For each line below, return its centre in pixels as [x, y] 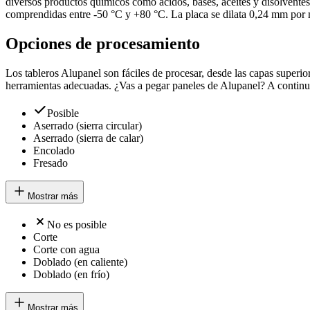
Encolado [54, 151]
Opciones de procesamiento [103, 44]
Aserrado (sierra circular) [88, 126]
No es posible [77, 225]
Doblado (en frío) [71, 275]
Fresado [51, 163]
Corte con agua [66, 250]
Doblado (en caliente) [80, 262]
